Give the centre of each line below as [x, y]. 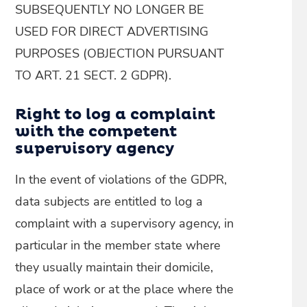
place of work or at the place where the [125, 289]
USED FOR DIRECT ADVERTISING [112, 32]
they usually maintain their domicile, [114, 267]
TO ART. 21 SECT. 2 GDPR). [94, 75]
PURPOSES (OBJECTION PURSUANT [120, 53]
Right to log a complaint [115, 115]
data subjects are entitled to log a [109, 201]
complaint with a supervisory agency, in [125, 223]
